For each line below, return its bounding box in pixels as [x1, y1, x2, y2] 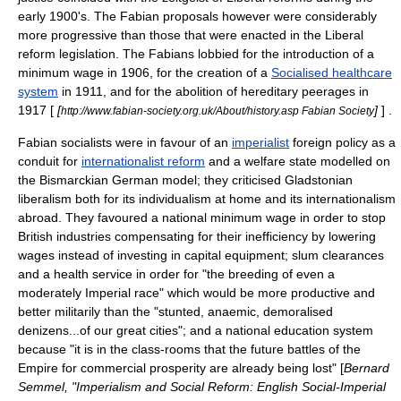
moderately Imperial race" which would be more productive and [18, 286, 375, 300]
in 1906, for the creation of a [104, 65, 271, 80]
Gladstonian [285, 173, 353, 187]
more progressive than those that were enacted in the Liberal [18, 28, 363, 42]
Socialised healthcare [271, 65, 392, 80]
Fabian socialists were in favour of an [18, 135, 232, 149]
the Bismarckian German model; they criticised [18, 173, 285, 187]
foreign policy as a [289, 135, 396, 149]
